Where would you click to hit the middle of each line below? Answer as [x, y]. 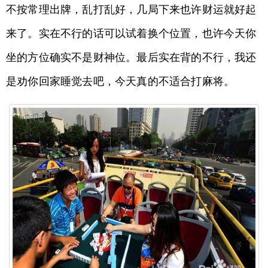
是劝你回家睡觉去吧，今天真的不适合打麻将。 [121, 81]
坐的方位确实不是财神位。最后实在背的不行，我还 [131, 57]
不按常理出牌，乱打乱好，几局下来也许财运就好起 [131, 10]
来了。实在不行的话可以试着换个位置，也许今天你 [131, 33]
